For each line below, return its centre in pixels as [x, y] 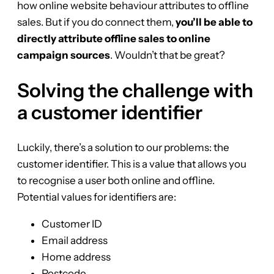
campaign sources [64, 55]
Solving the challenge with [135, 90]
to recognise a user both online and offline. [116, 180]
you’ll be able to [214, 22]
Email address [75, 240]
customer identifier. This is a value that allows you [132, 164]
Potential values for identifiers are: [97, 197]
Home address [76, 257]
